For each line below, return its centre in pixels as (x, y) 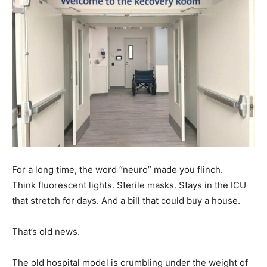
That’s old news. (46, 232)
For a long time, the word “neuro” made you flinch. (117, 170)
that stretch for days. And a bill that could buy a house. (126, 201)
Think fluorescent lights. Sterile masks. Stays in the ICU (129, 185)
